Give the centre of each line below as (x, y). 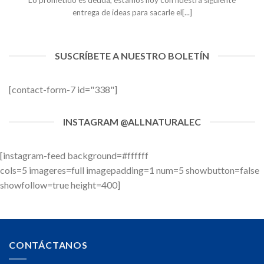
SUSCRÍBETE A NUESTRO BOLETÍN (132, 56)
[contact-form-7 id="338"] (63, 90)
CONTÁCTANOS (48, 245)
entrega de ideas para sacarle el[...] (132, 12)
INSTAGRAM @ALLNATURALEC (132, 122)
